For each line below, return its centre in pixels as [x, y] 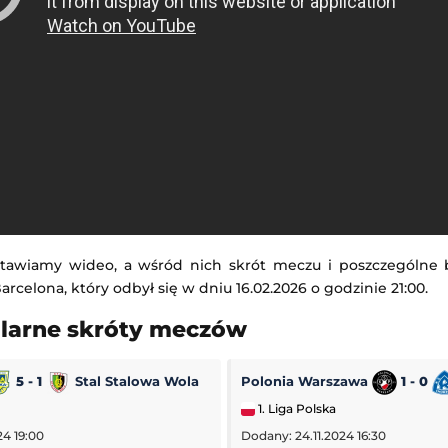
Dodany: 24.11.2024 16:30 [314, 436]
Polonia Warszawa [307, 381]
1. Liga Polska [296, 409]
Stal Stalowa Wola [135, 381]
